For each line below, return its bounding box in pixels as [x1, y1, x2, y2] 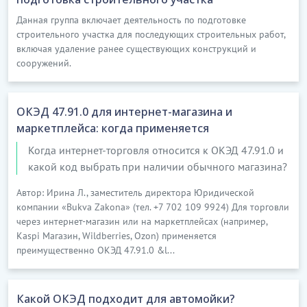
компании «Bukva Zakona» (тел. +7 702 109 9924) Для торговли [16, 201, 289, 214]
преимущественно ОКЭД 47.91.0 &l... [16, 244, 175, 257]
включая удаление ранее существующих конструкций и [16, 42, 256, 56]
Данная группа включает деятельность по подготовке [16, 14, 246, 27]
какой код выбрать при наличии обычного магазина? [28, 160, 287, 174]
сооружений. [16, 57, 71, 70]
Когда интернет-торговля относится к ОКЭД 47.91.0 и [28, 143, 284, 158]
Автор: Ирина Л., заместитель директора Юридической [16, 186, 254, 199]
